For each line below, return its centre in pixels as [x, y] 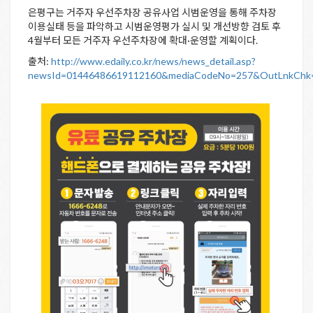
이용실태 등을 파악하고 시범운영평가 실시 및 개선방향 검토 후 [154, 26]
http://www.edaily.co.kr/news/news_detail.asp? [153, 61]
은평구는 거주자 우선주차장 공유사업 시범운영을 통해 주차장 [152, 12]
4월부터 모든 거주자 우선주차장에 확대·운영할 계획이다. [143, 40]
